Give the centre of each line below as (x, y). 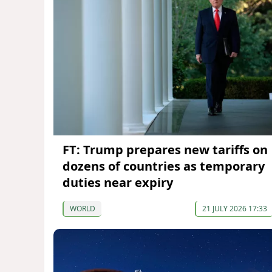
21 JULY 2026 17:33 (234, 209)
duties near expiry (118, 183)
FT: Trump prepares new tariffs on (165, 150)
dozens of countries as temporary (164, 166)
